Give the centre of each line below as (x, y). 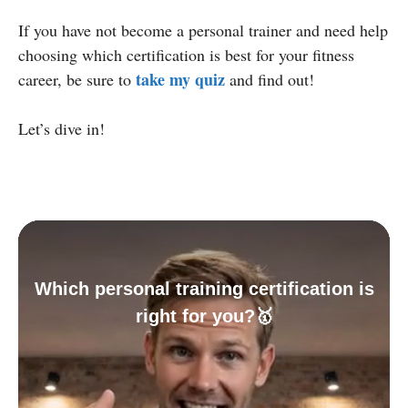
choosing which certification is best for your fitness (186, 54)
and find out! (270, 79)
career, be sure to (77, 79)
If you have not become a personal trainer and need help (203, 30)
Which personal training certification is (204, 288)
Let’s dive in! (61, 128)
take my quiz (180, 79)
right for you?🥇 (204, 316)
